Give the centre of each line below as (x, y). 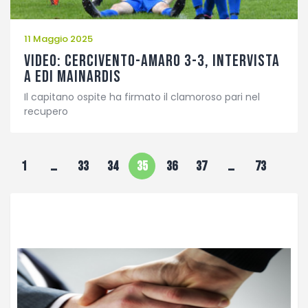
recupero (46, 112)
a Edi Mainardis (73, 77)
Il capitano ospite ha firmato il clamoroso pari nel (142, 97)
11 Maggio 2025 (58, 38)
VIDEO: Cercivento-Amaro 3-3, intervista (152, 61)
